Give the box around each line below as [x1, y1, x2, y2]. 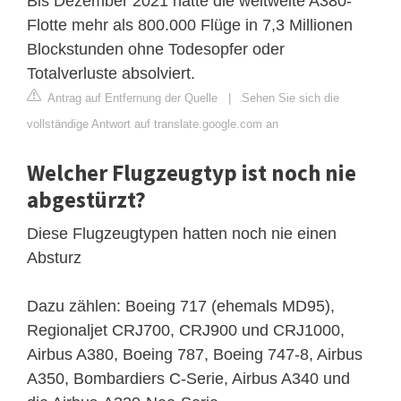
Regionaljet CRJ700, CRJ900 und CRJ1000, [27, 321, 345, 340]
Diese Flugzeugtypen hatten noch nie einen [27, 225, 337, 243]
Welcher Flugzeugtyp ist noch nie [27, 158, 356, 188]
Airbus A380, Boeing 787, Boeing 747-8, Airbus [27, 346, 363, 364]
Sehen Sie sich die [242, 91, 339, 106]
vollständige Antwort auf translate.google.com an [27, 117, 278, 132]
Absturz [27, 249, 81, 268]
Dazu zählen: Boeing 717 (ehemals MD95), [27, 297, 335, 316]
